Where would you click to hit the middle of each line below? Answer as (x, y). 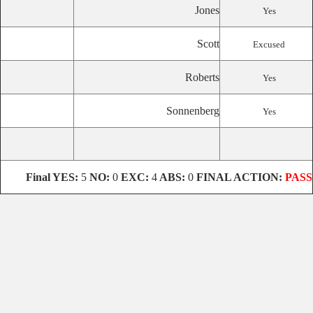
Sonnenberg (193, 111)
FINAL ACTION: (239, 177)
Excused (269, 44)
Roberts (202, 77)
